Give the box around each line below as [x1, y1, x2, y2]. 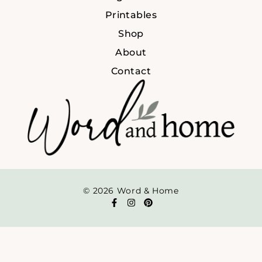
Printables [105, 9, 157, 21]
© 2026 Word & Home [83, 185, 179, 196]
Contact [111, 65, 151, 77]
